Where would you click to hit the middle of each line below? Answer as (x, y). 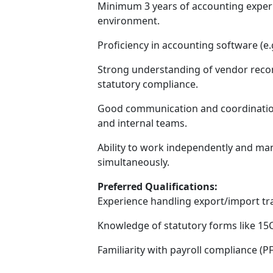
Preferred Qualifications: (158, 186)
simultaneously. (134, 162)
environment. (129, 21)
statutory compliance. (148, 84)
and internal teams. (143, 123)
